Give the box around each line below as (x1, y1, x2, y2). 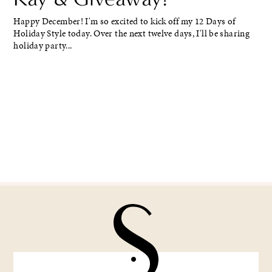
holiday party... (13, 39, 72, 52)
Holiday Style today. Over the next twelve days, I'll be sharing (13, 27, 250, 40)
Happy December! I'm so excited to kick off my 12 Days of (13, 15, 236, 28)
